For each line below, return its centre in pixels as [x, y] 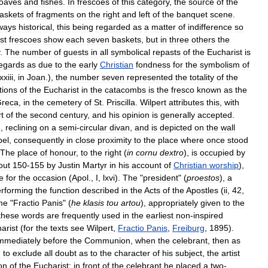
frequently [80, 215]
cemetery [64, 102]
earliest [160, 215]
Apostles [202, 190]
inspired [208, 215]
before [55, 240]
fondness [153, 64]
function [65, 190]
